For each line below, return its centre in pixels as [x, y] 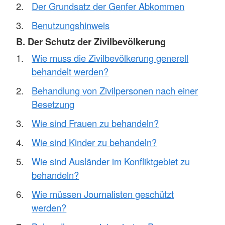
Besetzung [53, 104]
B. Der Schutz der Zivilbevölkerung [91, 42]
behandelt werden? [70, 71]
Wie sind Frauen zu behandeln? [95, 123]
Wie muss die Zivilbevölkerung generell [110, 58]
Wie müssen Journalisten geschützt [103, 194]
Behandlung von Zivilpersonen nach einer [115, 90]
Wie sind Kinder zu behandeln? [94, 142]
